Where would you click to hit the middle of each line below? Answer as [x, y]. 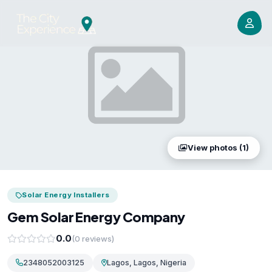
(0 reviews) [93, 238]
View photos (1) [218, 148]
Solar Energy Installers [66, 195]
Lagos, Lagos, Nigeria [147, 263]
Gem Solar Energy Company [96, 217]
